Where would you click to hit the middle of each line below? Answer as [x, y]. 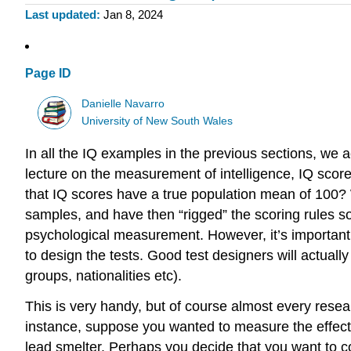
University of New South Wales [157, 121]
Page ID [48, 74]
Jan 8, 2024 [133, 15]
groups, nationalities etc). [103, 276]
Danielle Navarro [123, 103]
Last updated [61, 15]
